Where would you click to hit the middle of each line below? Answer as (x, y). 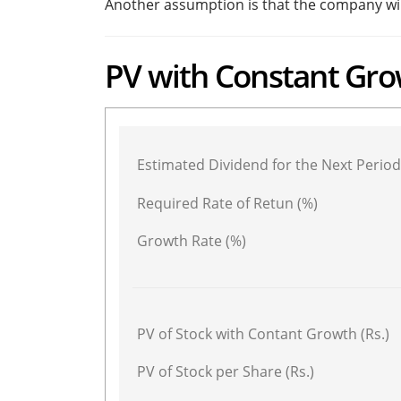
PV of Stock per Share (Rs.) (226, 371)
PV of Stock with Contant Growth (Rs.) (263, 333)
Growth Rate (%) (192, 241)
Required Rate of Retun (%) (227, 203)
